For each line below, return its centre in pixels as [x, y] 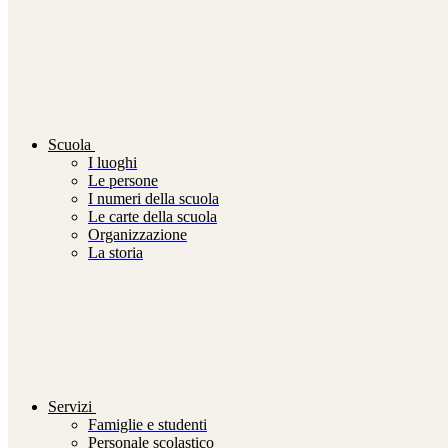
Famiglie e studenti [147, 425]
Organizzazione [137, 235]
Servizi [70, 407]
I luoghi [112, 163]
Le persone [123, 181]
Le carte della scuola [152, 217]
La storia [115, 253]
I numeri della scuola [153, 199]
